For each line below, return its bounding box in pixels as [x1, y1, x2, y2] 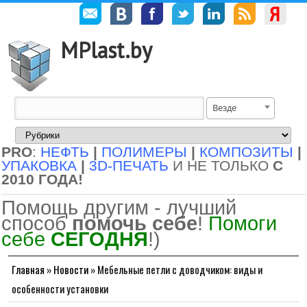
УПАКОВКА [1, 158, 77, 174]
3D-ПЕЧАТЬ [89, 158, 169, 174]
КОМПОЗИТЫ [199, 144, 293, 160]
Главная [12, 262, 45, 277]
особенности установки [12, 281, 108, 296]
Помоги [208, 212, 277, 234]
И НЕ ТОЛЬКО [169, 158, 273, 174]
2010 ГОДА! [1, 171, 83, 188]
